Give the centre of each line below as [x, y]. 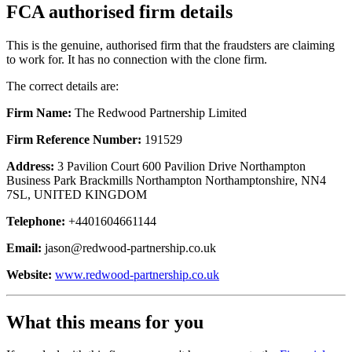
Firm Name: [39, 112]
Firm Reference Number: [74, 139]
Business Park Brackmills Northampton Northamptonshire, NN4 [166, 180]
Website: [29, 274]
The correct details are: [62, 86]
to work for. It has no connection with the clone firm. [137, 59]
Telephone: [36, 221]
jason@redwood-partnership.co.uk [130, 247]
